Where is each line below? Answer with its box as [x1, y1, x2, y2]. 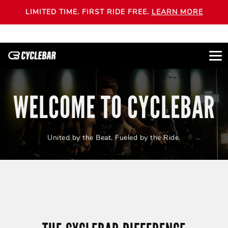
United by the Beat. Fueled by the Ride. [47, 133, 181, 142]
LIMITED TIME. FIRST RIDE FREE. [25, 7, 152, 17]
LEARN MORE [151, 7, 203, 17]
